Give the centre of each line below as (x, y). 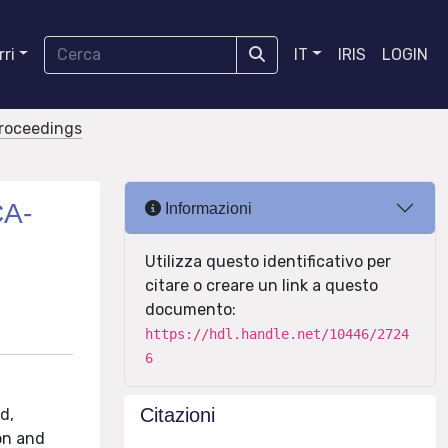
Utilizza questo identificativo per (268, 261)
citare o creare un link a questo (261, 285)
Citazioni (177, 415)
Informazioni (206, 208)
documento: (190, 309)
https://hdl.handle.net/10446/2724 (277, 334)
